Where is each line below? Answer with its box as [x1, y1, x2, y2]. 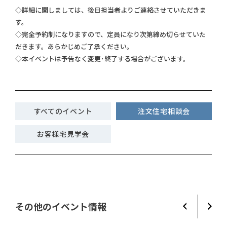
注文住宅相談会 [138, 106, 190, 117]
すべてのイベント [33, 106, 93, 117]
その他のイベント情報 [15, 200, 106, 213]
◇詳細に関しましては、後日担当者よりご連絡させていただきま [15, 5, 206, 15]
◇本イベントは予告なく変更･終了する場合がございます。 [15, 53, 190, 63]
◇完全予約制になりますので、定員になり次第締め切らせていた [15, 29, 206, 39]
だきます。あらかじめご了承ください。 [15, 41, 133, 51]
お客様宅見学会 [37, 129, 89, 139]
